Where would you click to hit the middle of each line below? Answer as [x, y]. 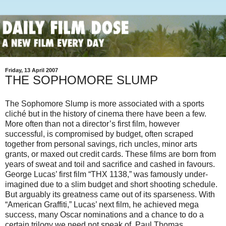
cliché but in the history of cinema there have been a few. [106, 114]
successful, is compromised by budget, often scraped [99, 134]
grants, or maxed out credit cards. [65, 154]
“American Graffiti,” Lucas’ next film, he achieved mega [102, 205]
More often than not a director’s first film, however [92, 124]
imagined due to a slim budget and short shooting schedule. [111, 185]
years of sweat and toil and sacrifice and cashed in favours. [110, 164]
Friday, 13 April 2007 [32, 70]
